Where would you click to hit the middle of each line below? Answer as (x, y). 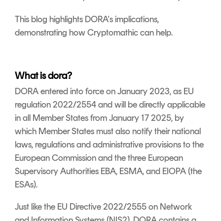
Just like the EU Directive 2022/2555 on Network (103, 207)
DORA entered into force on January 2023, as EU (104, 91)
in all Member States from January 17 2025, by (99, 118)
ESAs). (26, 184)
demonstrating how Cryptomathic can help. (95, 33)
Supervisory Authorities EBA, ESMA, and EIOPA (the (108, 171)
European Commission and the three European (99, 158)
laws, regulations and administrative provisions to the (109, 145)
